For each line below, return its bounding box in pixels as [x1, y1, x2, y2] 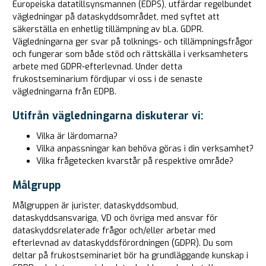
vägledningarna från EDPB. [12, 85, 116, 97]
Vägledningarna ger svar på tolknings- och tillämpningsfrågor [12, 36, 253, 47]
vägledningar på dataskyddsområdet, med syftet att [12, 11, 220, 23]
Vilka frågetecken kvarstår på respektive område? [36, 155, 233, 167]
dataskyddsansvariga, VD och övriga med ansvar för [12, 212, 218, 224]
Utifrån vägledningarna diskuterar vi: [12, 108, 204, 123]
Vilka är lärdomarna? [36, 130, 118, 142]
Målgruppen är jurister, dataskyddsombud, [12, 199, 178, 211]
